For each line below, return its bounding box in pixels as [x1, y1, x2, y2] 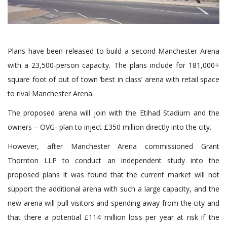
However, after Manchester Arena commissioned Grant [8, 141, 219, 152]
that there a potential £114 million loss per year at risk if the [8, 212, 219, 222]
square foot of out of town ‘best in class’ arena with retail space [8, 74, 219, 85]
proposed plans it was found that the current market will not [8, 170, 219, 180]
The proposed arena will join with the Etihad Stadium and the [8, 108, 219, 118]
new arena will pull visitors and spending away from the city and [8, 198, 219, 208]
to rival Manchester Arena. [8, 89, 94, 99]
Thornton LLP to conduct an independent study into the [8, 156, 219, 166]
